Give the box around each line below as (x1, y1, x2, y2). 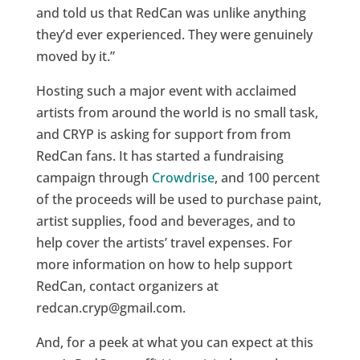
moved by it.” (35, 47, 115, 65)
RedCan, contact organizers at (35, 277, 219, 295)
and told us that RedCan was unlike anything (35, 4, 306, 22)
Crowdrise (151, 169, 215, 186)
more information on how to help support (35, 256, 292, 273)
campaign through (35, 169, 152, 186)
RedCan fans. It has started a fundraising (35, 147, 284, 165)
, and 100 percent (214, 169, 320, 186)
